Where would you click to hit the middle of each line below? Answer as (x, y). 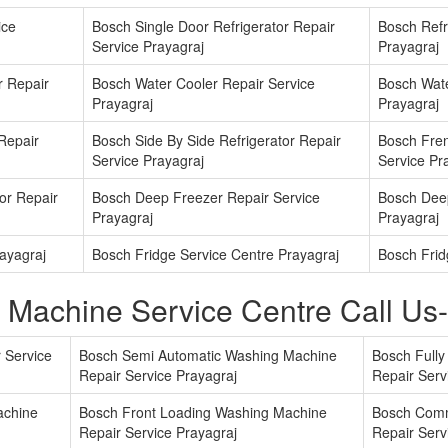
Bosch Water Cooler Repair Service (203, 83)
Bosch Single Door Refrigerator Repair (213, 26)
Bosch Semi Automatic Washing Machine (208, 355)
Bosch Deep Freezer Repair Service (206, 197)
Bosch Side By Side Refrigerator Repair (216, 140)
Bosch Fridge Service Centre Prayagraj (215, 254)
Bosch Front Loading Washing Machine (203, 412)
